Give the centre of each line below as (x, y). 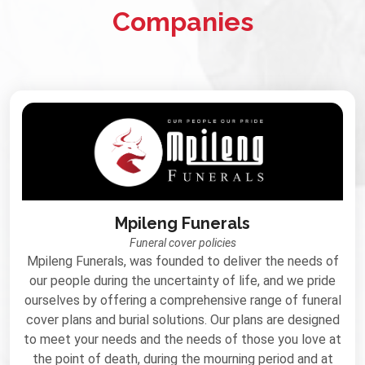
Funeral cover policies (182, 243)
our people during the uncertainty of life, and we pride (182, 281)
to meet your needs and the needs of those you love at (182, 340)
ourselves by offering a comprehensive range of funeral (182, 301)
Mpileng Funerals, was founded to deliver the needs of (182, 262)
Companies (182, 22)
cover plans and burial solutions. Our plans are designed (182, 320)
